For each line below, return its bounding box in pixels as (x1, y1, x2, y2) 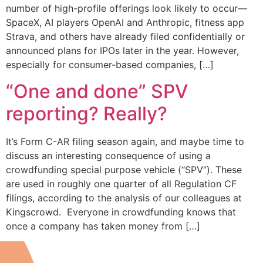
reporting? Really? (6, 102, 167, 125)
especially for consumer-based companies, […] (6, 59, 214, 71)
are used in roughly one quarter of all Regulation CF (6, 177, 237, 190)
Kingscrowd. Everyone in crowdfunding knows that (6, 205, 236, 218)
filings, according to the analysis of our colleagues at (6, 191, 242, 204)
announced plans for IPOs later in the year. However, (6, 45, 239, 57)
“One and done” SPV (6, 79, 188, 103)
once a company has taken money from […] (6, 220, 200, 232)
